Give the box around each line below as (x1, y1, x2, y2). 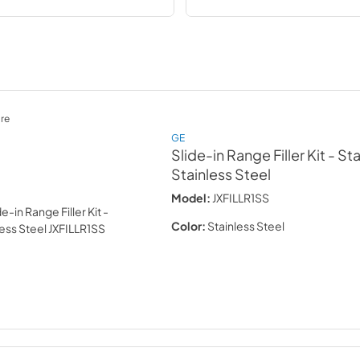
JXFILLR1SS (212, 190, 270, 205)
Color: (171, 218, 207, 233)
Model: (171, 190, 211, 205)
